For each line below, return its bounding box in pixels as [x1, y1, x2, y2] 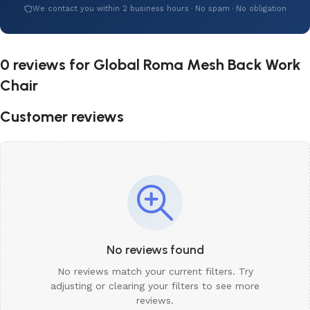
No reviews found [106, 242, 204, 258]
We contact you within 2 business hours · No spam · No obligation [33, 4, 286, 14]
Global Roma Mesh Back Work [93, 55, 300, 75]
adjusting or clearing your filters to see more [51, 280, 259, 292]
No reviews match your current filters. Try [57, 266, 253, 277]
